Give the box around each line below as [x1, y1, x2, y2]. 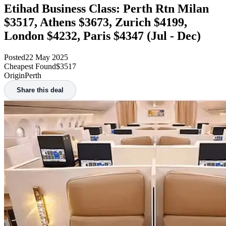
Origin [4, 71, 25, 80]
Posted [4, 52, 25, 62]
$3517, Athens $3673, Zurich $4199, [4, 15, 187, 29]
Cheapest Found [4, 62, 56, 71]
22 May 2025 [25, 52, 68, 62]
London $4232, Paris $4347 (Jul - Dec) [4, 29, 201, 42]
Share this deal [17, 86, 64, 94]
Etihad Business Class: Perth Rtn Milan [4, 2, 209, 15]
